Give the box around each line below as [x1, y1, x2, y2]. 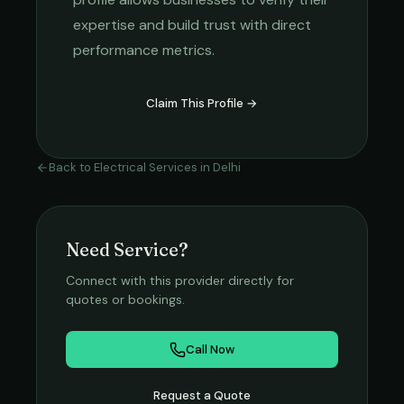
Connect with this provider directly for [66, 272, 294, 289]
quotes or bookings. [66, 291, 185, 308]
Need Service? [66, 238, 188, 261]
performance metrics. [73, 41, 215, 60]
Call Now [186, 342, 234, 357]
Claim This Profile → [146, 96, 258, 111]
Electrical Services [94, 160, 197, 175]
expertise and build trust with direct [73, 15, 311, 34]
